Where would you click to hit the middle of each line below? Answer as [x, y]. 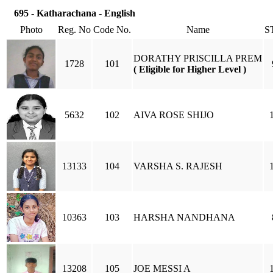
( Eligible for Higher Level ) [190, 69]
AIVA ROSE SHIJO [174, 115]
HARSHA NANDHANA [184, 217]
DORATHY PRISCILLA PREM [198, 58]
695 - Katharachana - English [75, 13]
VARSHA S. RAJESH [178, 166]
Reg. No [74, 30]
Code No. [112, 30]
